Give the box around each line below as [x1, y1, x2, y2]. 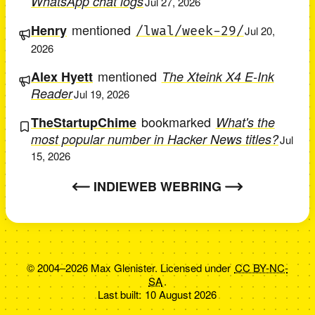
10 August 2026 [145, 286, 217, 302]
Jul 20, [245, 22, 276, 38]
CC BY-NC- [234, 259, 288, 275]
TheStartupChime [31, 112, 136, 131]
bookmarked [137, 112, 214, 131]
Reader [31, 84, 72, 102]
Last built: [97, 286, 144, 302]
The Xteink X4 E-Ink [161, 67, 274, 85]
